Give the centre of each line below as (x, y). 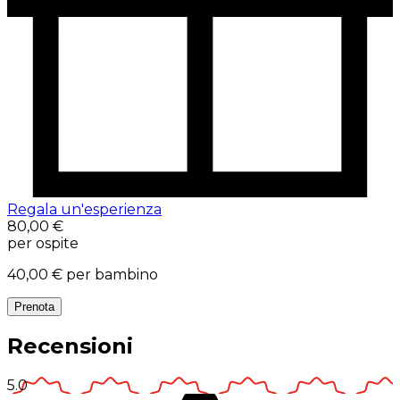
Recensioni (70, 346)
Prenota (34, 306)
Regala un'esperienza (84, 209)
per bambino (112, 274)
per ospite (43, 243)
